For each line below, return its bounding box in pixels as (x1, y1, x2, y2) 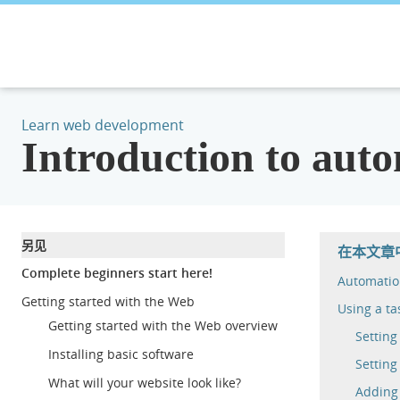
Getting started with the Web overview (48, 317, 278, 334)
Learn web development (21, 115, 184, 135)
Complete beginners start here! (21, 264, 212, 281)
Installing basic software (48, 346, 194, 362)
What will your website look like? (48, 374, 241, 391)
